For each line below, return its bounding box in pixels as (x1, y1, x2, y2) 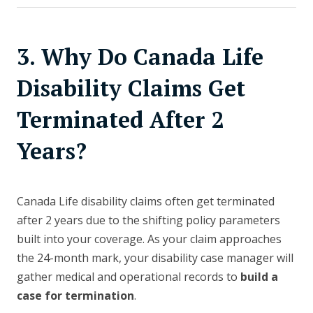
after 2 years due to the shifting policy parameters (17, 212, 280, 228)
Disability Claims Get (17, 73, 245, 103)
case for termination (17, 288, 134, 304)
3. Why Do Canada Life (17, 42, 263, 72)
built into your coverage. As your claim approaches (17, 231, 282, 247)
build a (240, 269, 278, 285)
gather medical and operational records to (17, 269, 240, 285)
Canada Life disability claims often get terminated (17, 194, 275, 210)
